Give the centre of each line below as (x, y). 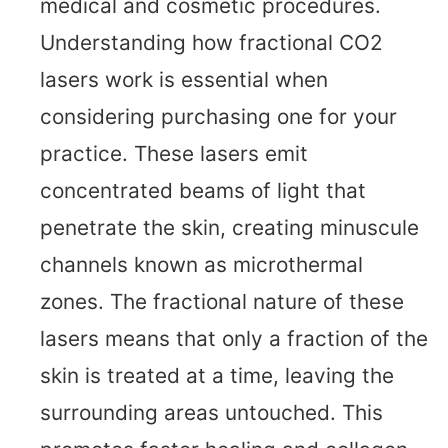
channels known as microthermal (201, 265)
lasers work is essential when (184, 80)
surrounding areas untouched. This (211, 413)
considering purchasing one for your (218, 117)
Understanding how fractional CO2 (211, 43)
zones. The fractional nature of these (222, 302)
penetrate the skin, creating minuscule (229, 228)
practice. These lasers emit (174, 154)
